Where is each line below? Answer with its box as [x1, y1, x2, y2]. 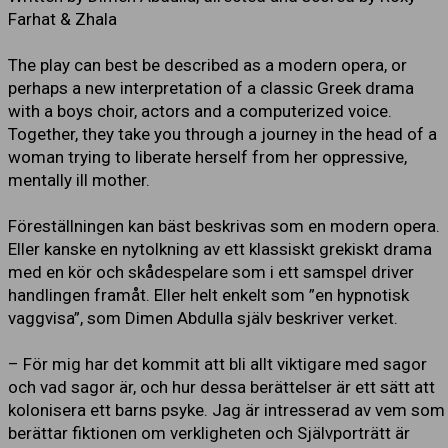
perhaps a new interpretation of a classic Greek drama [8, 78, 414, 98]
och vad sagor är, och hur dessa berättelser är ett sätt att [8, 377, 435, 397]
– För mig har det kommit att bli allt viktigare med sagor [8, 354, 427, 374]
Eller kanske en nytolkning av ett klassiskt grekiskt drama [8, 239, 432, 259]
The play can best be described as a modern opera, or [8, 55, 407, 75]
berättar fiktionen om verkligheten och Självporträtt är [8, 423, 410, 443]
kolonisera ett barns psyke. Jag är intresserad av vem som [8, 400, 445, 420]
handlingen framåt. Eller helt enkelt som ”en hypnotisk [8, 285, 409, 305]
